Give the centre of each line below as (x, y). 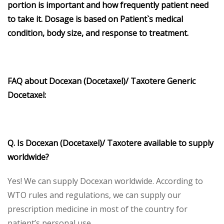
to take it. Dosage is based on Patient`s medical (95, 19)
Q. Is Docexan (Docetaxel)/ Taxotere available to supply (110, 143)
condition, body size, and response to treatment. (98, 33)
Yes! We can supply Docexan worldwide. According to (105, 181)
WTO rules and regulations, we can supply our (94, 195)
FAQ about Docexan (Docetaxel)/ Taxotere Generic (101, 81)
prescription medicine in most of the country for (97, 209)
